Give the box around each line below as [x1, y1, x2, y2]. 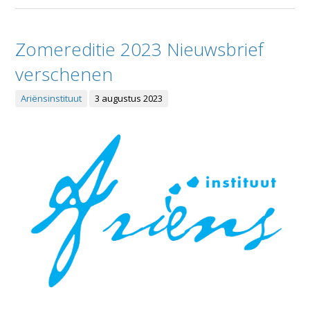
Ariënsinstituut [21, 92, 82, 105]
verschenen [15, 62, 113, 87]
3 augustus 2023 [95, 92, 163, 105]
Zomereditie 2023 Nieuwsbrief [15, 37, 264, 62]
